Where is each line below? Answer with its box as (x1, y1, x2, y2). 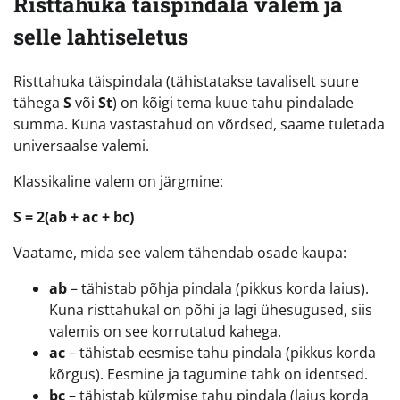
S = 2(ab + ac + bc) (13, 206, 134, 227)
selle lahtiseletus (13, 21, 188, 51)
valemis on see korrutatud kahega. (49, 321, 281, 341)
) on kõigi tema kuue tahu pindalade (112, 92, 354, 112)
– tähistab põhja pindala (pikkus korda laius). (67, 278, 369, 298)
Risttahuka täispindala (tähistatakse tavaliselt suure (13, 71, 359, 91)
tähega (13, 92, 63, 112)
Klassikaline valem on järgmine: (13, 171, 223, 191)
